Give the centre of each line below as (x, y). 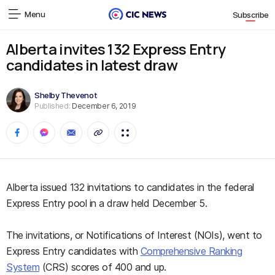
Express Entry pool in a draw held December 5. (107, 203)
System (23, 267)
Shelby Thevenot (66, 95)
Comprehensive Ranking (191, 251)
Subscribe (250, 15)
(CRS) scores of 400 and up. (103, 267)
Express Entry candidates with (73, 251)
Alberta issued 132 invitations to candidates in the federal (130, 187)
